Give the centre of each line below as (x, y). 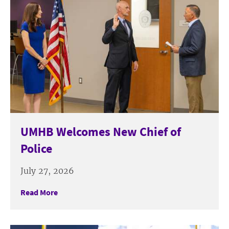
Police (36, 148)
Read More (39, 192)
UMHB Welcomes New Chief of (101, 131)
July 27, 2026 (47, 170)
